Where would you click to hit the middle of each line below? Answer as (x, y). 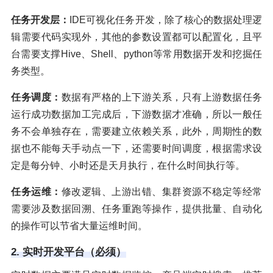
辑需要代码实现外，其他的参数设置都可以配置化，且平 (136, 37)
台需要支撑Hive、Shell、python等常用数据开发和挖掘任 (136, 54)
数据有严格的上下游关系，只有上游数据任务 (161, 97)
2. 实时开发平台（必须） (69, 252)
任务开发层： (41, 20)
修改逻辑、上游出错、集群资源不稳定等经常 (161, 192)
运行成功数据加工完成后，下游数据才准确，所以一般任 (136, 115)
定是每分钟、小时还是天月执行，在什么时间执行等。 (128, 166)
